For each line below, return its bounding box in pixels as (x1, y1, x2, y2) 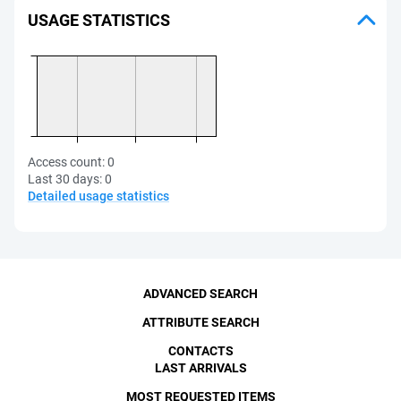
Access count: (28, 155, 105, 169)
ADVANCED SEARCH (143, 286, 258, 301)
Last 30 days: (28, 172, 102, 186)
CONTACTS (167, 344, 234, 358)
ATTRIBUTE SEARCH (141, 315, 260, 329)
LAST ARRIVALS (154, 361, 247, 375)
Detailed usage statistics (28, 189, 169, 203)
